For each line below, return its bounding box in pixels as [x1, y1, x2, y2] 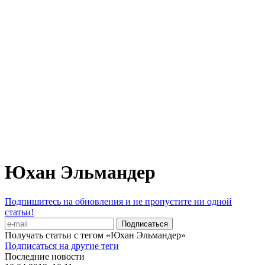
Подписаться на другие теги [5, 240, 119, 251]
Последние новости [5, 251, 85, 261]
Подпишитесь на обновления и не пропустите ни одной [5, 196, 232, 206]
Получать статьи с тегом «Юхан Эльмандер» [5, 230, 186, 240]
